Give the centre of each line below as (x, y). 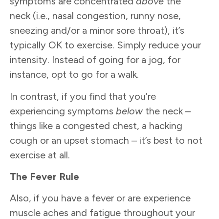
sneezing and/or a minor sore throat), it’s (97, 31)
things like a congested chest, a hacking (96, 125)
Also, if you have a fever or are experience (100, 198)
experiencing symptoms (63, 111)
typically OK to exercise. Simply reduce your (105, 45)
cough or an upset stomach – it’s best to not (106, 140)
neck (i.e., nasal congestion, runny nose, (95, 16)
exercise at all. (41, 155)
